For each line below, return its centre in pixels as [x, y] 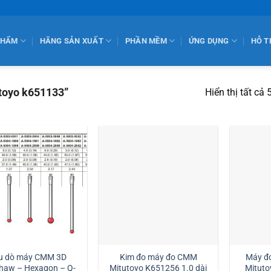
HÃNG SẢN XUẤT [71, 41]
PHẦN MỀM [146, 41]
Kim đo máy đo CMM [158, 257]
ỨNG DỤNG [209, 41]
